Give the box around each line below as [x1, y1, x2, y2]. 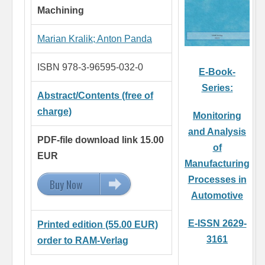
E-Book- [199, 67, 235, 77]
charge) [37, 106, 72, 117]
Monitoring [193, 111, 241, 121]
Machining [37, 5, 84, 16]
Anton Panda [97, 34, 152, 44]
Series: [201, 83, 233, 93]
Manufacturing [185, 159, 250, 169]
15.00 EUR [105, 177, 146, 193]
